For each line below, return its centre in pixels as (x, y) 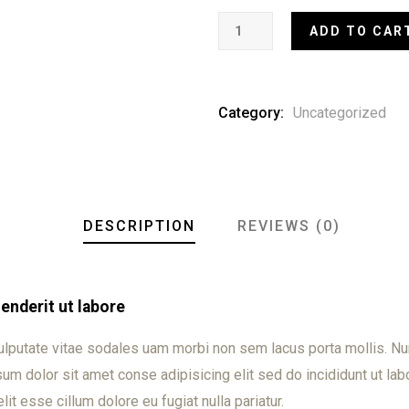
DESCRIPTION (139, 225)
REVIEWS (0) (288, 225)
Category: (251, 112)
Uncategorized (340, 112)
